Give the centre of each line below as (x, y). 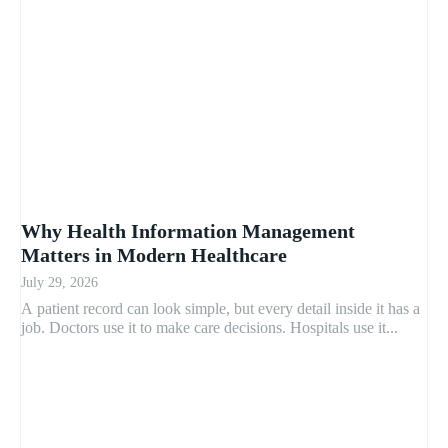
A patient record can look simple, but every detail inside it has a (220, 309)
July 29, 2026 (59, 283)
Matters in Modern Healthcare (154, 255)
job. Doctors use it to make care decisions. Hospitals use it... (209, 328)
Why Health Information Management (188, 231)
